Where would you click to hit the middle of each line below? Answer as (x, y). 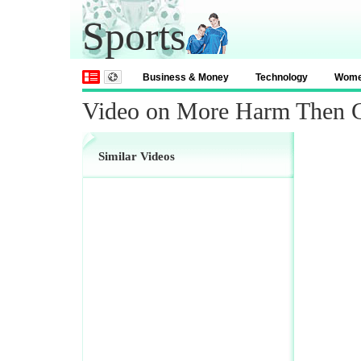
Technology (282, 77)
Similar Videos (137, 156)
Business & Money (186, 77)
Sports (134, 36)
